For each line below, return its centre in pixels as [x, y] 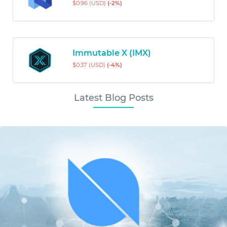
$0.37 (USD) [89, 65]
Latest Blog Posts [113, 98]
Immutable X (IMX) [111, 53]
